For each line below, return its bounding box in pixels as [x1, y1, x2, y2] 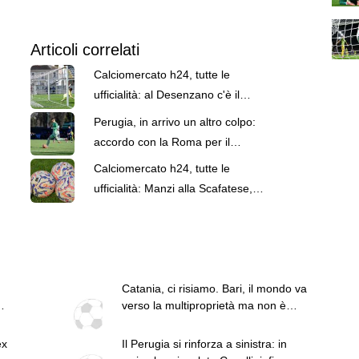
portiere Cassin [93, 107, 171, 121]
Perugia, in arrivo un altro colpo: [93, 115, 256, 128]
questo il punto [121, 315, 196, 329]
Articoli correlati [30, 40, 139, 58]
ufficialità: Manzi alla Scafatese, [93, 182, 252, 196]
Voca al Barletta [93, 202, 173, 216]
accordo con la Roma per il [93, 135, 230, 148]
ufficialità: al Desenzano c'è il [93, 87, 240, 101]
